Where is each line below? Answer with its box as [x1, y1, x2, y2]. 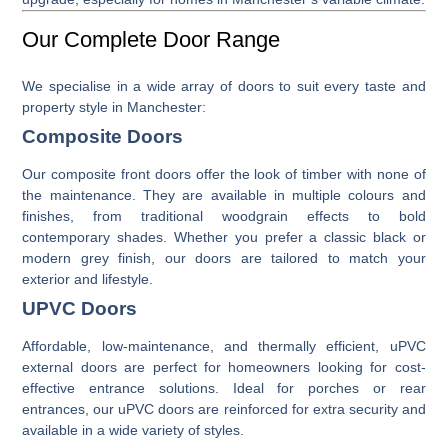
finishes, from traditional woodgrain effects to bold [22, 207, 426, 224]
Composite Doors [22, 125, 184, 147]
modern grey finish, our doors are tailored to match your [22, 249, 426, 266]
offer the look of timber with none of [190, 165, 426, 182]
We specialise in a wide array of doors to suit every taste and [22, 77, 426, 94]
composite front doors [51, 165, 191, 182]
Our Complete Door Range [22, 26, 281, 52]
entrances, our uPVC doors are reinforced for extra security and [22, 400, 426, 417]
